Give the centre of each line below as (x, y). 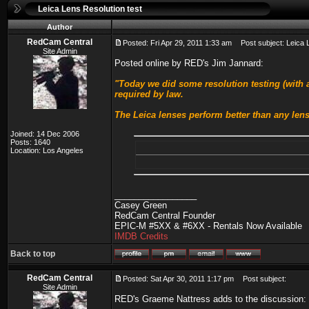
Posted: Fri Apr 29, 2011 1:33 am (177, 43)
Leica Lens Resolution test (90, 9)
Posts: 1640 (30, 142)
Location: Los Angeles (47, 150)
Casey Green (141, 205)
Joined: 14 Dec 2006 (45, 134)
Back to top (33, 254)
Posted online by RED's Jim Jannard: (189, 63)
